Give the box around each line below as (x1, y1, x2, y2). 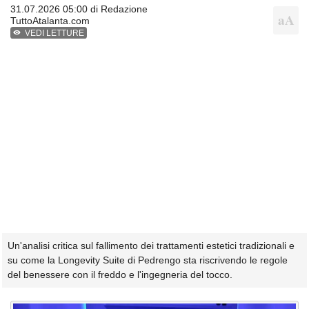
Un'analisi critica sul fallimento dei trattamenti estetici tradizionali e (8, 239, 295, 251)
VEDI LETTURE (25, 28, 85, 39)
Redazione (101, 3, 148, 15)
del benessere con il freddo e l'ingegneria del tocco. (8, 268, 232, 280)
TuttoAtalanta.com (10, 15, 90, 27)
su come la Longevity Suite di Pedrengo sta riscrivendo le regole (8, 254, 288, 266)
